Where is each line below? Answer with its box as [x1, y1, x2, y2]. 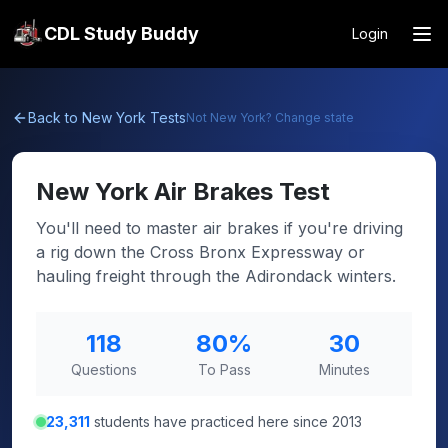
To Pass [197, 361, 251, 378]
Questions [71, 361, 137, 378]
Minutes [318, 361, 370, 378]
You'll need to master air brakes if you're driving [36, 218, 403, 238]
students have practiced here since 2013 [90, 413, 362, 430]
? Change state [266, 110, 354, 125]
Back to [28, 109, 82, 126]
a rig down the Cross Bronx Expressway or [36, 242, 365, 262]
